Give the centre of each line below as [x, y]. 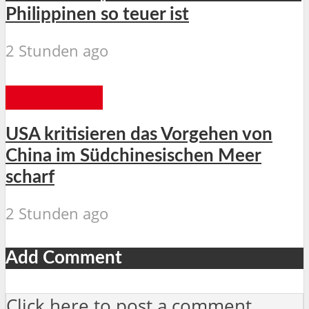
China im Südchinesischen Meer [133, 156]
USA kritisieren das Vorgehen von [139, 135]
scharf [30, 178]
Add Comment [64, 258]
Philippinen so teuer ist [97, 14]
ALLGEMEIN [54, 97]
